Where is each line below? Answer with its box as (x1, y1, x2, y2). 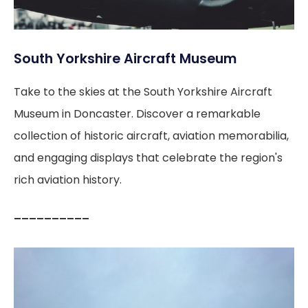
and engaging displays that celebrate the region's (14, 149, 283, 166)
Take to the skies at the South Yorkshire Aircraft (14, 83, 272, 100)
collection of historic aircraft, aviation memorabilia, (14, 127, 289, 144)
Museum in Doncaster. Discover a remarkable (14, 105, 261, 122)
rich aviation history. (14, 171, 122, 188)
